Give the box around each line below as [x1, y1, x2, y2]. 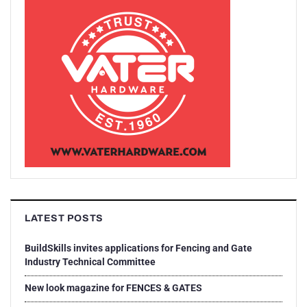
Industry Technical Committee [25, 256, 156, 267]
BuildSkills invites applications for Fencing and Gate [25, 242, 252, 254]
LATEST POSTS [25, 212, 103, 223]
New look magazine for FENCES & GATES [25, 282, 202, 293]
